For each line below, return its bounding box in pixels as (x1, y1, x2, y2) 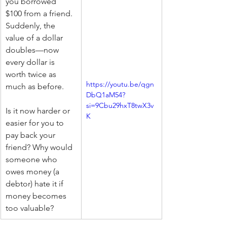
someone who (6, 154, 59, 164)
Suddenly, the (6, 20, 57, 30)
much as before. (6, 81, 64, 91)
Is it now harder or (6, 105, 72, 116)
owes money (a (6, 166, 61, 176)
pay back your (6, 130, 57, 140)
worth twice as (6, 69, 58, 79)
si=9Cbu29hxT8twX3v (86, 100, 154, 110)
